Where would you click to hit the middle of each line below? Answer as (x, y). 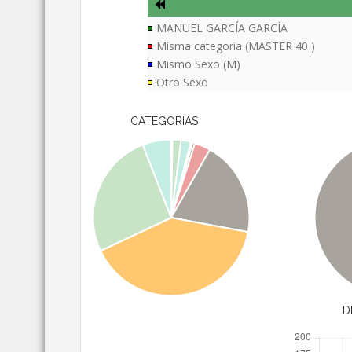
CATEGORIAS (164, 121)
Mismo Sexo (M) (199, 64)
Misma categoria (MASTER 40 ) (236, 46)
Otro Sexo (183, 82)
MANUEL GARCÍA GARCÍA (222, 28)
